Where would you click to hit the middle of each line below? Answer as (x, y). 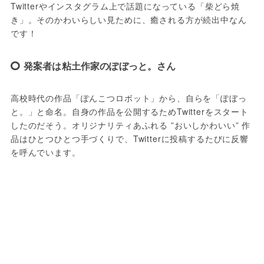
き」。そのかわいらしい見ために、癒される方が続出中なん (128, 20)
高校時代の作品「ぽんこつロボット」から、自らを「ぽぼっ (128, 98)
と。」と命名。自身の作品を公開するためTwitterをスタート (129, 112)
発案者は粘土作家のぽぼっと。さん (100, 66)
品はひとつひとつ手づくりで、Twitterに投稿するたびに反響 (129, 139)
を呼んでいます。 (45, 152)
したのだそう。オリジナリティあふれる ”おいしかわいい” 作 (131, 125)
